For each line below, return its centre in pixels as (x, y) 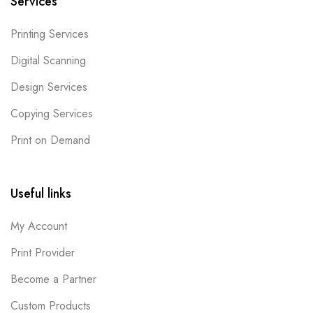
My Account (39, 226)
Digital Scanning (48, 60)
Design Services (49, 87)
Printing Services (50, 34)
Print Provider (43, 252)
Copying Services (52, 113)
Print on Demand (50, 140)
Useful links (41, 193)
